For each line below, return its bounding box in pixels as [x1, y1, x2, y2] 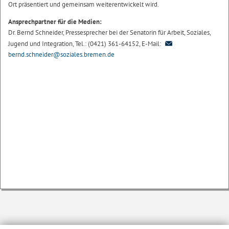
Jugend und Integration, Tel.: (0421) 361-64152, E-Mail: [8, 39, 163, 49]
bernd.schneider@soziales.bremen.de [8, 50, 114, 59]
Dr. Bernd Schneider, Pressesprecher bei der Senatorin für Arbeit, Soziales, [8, 28, 211, 37]
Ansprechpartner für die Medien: [8, 17, 102, 27]
